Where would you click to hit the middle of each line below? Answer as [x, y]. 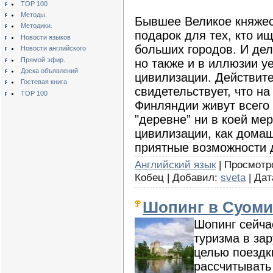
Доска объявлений [49, 71]
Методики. [36, 26]
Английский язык [175, 164]
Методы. [34, 15]
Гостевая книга [44, 82]
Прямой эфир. [43, 59]
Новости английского [53, 48]
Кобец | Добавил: [178, 177]
